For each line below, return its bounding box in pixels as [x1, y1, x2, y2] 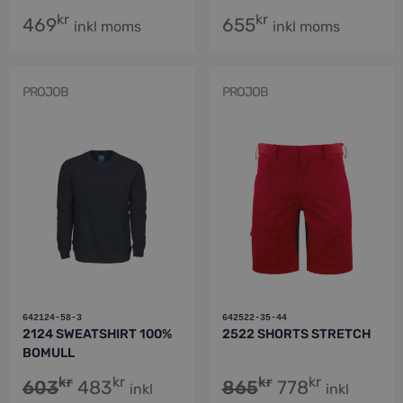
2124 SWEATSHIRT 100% [22, 327, 172, 343]
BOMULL [22, 345, 75, 362]
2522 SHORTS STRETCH [221, 327, 371, 343]
